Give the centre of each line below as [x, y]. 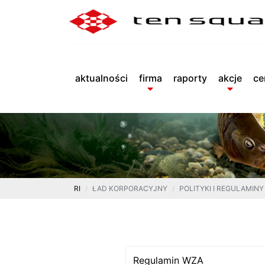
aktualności [101, 78]
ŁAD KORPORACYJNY [130, 188]
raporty [190, 78]
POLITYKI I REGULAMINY [222, 188]
